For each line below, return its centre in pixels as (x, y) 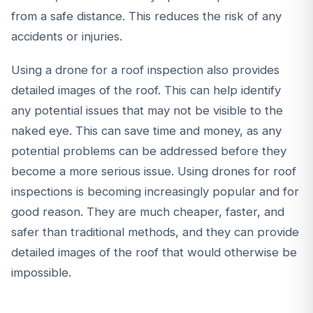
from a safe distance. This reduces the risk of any (146, 16)
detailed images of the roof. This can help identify (146, 90)
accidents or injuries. (67, 37)
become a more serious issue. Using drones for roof (154, 171)
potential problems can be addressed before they (149, 151)
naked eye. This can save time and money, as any (146, 130)
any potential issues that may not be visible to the (147, 110)
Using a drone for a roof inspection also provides (145, 70)
